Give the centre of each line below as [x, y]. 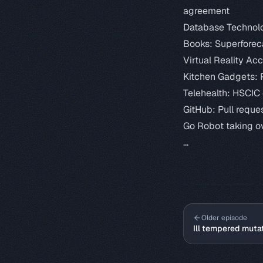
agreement [206, 11]
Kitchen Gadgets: [222, 77]
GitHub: [200, 109]
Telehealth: [208, 93]
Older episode [224, 218]
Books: [199, 44]
